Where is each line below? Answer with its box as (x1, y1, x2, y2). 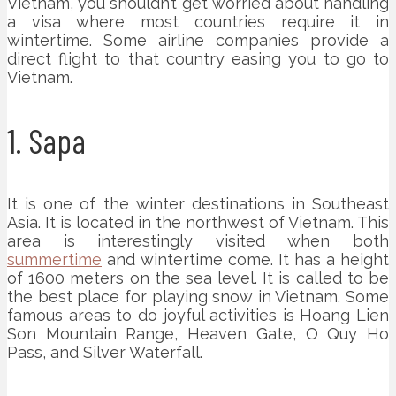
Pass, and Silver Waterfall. (7, 342, 202, 362)
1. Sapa (7, 119, 86, 161)
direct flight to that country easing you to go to (7, 49, 389, 68)
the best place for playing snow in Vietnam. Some (7, 286, 389, 306)
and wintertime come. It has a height (102, 249, 389, 269)
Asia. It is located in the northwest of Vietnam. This (7, 212, 389, 232)
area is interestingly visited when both (7, 231, 389, 250)
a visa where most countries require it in (7, 11, 389, 31)
